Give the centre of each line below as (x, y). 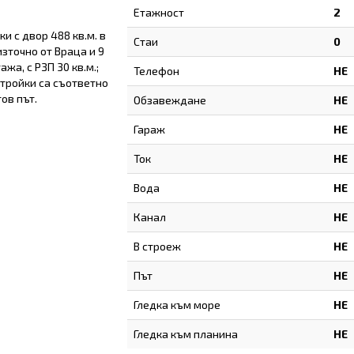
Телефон (156, 71)
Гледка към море (177, 305)
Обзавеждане (169, 100)
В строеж (157, 247)
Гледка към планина (185, 334)
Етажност (158, 13)
